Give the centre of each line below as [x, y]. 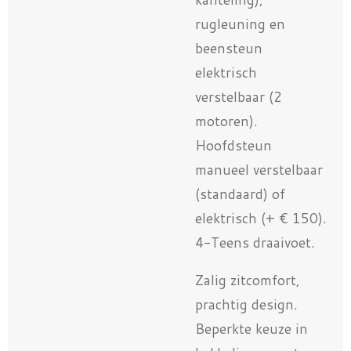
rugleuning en [240, 24]
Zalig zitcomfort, [248, 280]
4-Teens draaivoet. [255, 243]
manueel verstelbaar [259, 170]
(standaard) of [240, 194]
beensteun [229, 49]
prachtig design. [246, 305]
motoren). [226, 121]
